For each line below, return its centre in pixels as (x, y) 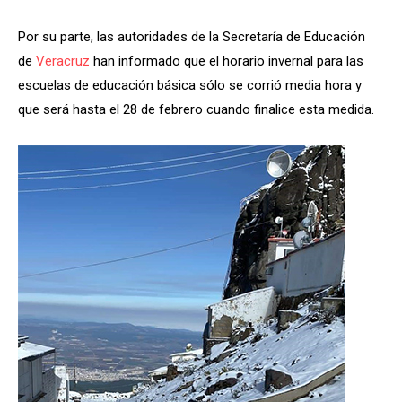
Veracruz (63, 61)
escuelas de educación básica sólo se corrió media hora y (190, 85)
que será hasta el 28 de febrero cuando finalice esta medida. (196, 109)
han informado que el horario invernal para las (227, 61)
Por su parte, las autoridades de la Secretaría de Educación (192, 36)
